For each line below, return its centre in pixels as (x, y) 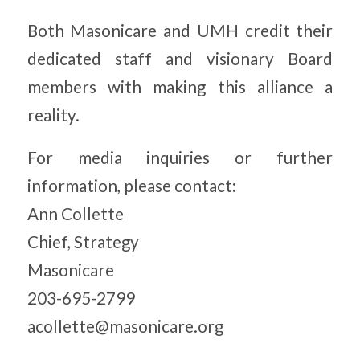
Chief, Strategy (83, 241)
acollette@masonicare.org (125, 326)
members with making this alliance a (180, 86)
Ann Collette (75, 213)
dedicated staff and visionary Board (180, 58)
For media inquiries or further (180, 157)
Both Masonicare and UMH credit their (180, 30)
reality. (53, 115)
